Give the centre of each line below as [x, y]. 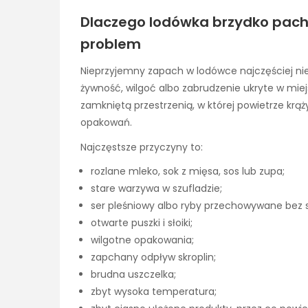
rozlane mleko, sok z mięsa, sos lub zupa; [188, 172]
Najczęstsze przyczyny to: [142, 147]
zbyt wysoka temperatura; [154, 292]
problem [111, 44]
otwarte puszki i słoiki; [142, 223]
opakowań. [106, 122]
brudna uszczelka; [133, 275]
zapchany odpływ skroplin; [153, 257]
